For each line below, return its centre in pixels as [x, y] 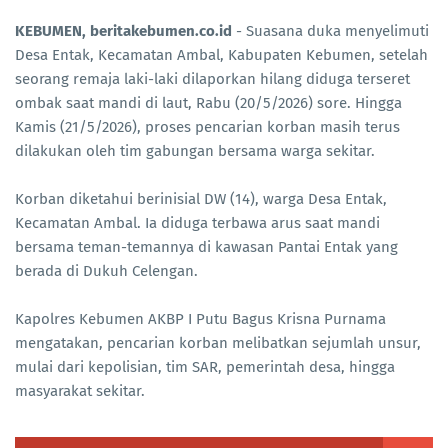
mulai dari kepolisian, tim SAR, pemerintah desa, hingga [205, 366]
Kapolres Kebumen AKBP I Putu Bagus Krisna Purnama [200, 318]
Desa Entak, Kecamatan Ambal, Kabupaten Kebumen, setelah [221, 54]
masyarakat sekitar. [80, 390]
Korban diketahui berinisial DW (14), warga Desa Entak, [201, 198]
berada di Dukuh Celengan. [106, 270]
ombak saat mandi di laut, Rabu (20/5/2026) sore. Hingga [208, 102]
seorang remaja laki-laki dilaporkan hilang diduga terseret [212, 78]
